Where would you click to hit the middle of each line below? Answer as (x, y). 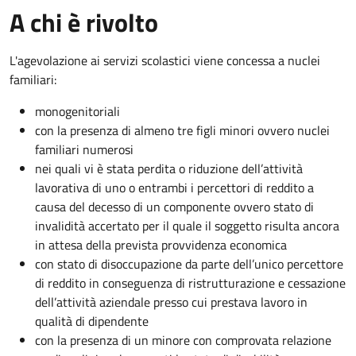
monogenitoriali (77, 111)
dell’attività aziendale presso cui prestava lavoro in (171, 302)
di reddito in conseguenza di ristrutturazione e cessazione (190, 282)
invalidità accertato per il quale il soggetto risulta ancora (187, 225)
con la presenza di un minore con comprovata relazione (183, 340)
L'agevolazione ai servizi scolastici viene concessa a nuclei (165, 60)
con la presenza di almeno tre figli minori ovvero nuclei (182, 130)
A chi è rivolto (84, 22)
